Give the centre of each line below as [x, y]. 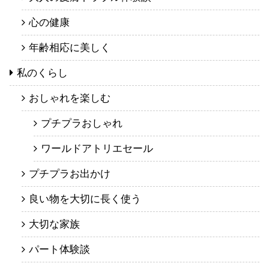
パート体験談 [59, 250]
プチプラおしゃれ [82, 124]
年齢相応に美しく [70, 48]
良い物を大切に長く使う [85, 199]
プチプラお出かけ [70, 174]
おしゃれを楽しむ [70, 98]
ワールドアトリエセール [97, 149]
